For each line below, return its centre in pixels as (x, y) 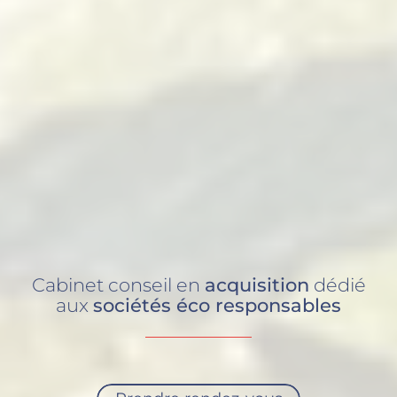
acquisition (257, 284)
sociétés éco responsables (217, 305)
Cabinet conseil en (118, 284)
